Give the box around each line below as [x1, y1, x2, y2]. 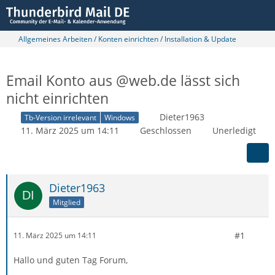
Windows [104, 112, 135, 123]
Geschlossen [140, 124, 192, 136]
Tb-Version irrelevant [25, 112, 96, 123]
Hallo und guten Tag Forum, [14, 254, 128, 266]
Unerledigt [212, 124, 256, 136]
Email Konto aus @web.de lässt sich [6, 71, 240, 90]
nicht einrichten [6, 88, 109, 108]
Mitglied [53, 196, 80, 207]
